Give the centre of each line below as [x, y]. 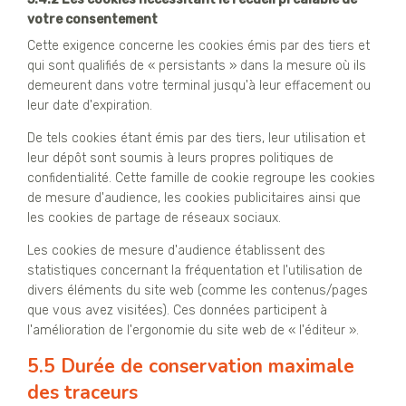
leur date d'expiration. [90, 106]
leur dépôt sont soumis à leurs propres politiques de [180, 159]
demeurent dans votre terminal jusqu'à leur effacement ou [199, 86]
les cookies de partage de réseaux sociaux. [154, 218]
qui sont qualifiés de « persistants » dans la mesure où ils [197, 66]
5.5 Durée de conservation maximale [191, 367]
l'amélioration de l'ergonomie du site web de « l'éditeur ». [193, 331]
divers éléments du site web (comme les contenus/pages [198, 291]
